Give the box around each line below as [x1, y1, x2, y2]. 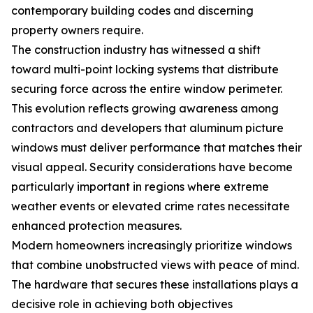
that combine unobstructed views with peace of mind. [11, 258, 299, 272]
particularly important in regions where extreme [11, 180, 269, 194]
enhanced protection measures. [11, 219, 182, 233]
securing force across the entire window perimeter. [11, 82, 282, 96]
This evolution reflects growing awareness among [11, 101, 279, 115]
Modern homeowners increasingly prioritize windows [11, 238, 292, 252]
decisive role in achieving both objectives [11, 297, 233, 311]
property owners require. [11, 23, 143, 37]
